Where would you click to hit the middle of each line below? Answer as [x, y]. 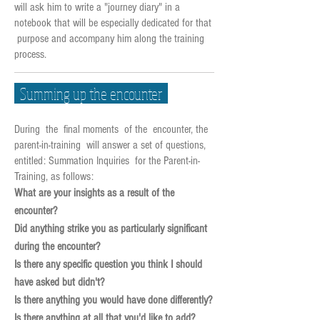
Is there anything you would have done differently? [113, 300]
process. [30, 54]
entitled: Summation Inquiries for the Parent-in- [107, 161]
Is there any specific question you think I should [108, 264]
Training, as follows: [54, 176]
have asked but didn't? [59, 282]
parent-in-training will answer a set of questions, [110, 145]
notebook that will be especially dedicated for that [113, 23]
